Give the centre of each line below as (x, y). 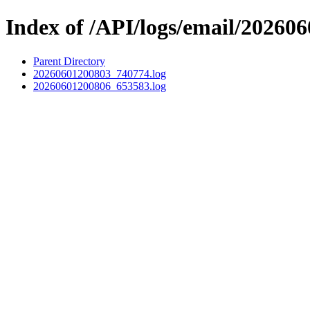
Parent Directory (69, 61)
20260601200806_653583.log (100, 86)
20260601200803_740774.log (100, 73)
